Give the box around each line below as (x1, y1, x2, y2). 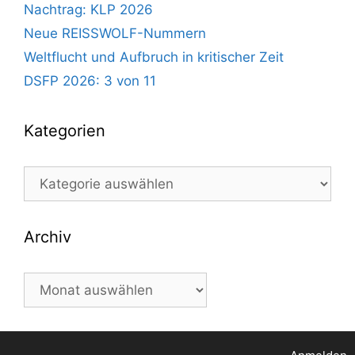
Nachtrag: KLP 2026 (24, 2, 153, 18)
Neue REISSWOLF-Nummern (24, 25, 206, 42)
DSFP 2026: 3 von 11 (24, 73, 156, 90)
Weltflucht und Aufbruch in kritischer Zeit (24, 49, 284, 66)
